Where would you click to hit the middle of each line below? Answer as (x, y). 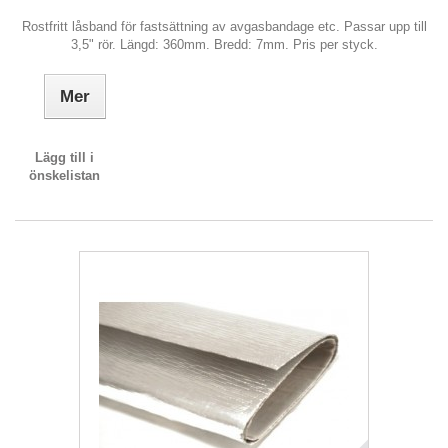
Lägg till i (65, 157)
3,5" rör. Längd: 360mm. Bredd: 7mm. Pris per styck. (224, 44)
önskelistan (65, 175)
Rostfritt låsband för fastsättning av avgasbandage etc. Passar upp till (224, 26)
